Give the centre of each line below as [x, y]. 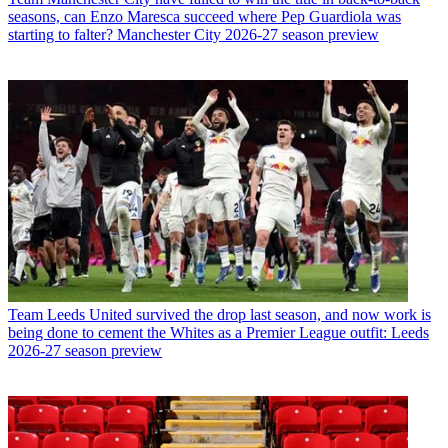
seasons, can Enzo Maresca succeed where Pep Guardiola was [204, 17]
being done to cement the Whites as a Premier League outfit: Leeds [218, 332]
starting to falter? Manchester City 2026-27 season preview [193, 35]
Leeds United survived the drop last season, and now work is [239, 314]
